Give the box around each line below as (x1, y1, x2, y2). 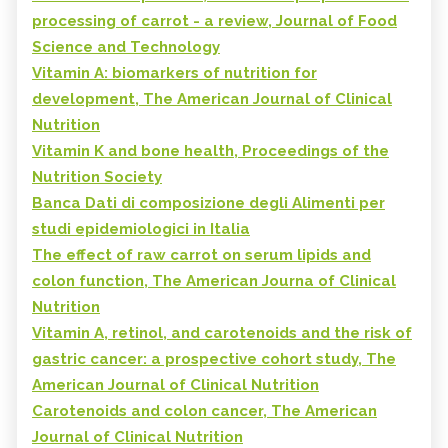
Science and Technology (32, 38, 220, 57)
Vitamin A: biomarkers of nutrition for (32, 64, 317, 83)
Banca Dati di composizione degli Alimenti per (32, 194, 385, 213)
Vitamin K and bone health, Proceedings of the (32, 142, 389, 161)
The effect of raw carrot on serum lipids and (32, 246, 371, 265)
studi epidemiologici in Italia (32, 220, 250, 239)
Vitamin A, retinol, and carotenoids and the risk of (32, 324, 412, 343)
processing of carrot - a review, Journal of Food (32, 12, 397, 31)
